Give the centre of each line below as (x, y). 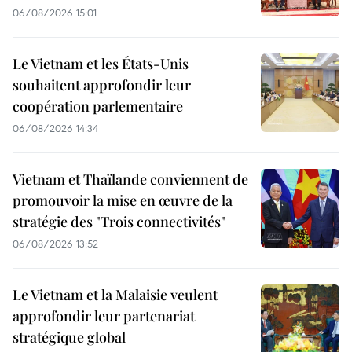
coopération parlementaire (98, 106)
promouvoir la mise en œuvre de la (123, 201)
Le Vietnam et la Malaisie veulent (115, 295)
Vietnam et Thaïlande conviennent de (130, 180)
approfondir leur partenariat (104, 316)
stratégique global (69, 337)
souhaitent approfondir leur (102, 85)
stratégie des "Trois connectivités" (119, 222)
